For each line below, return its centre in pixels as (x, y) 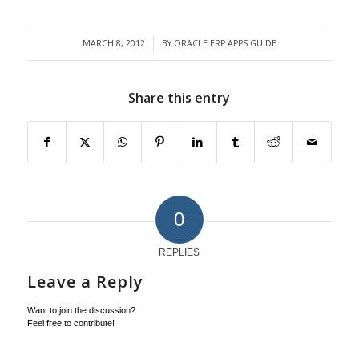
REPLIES (179, 253)
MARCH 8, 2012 (113, 44)
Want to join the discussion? (81, 311)
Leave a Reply (85, 282)
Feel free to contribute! (71, 323)
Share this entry (179, 98)
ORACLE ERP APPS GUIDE (225, 44)
